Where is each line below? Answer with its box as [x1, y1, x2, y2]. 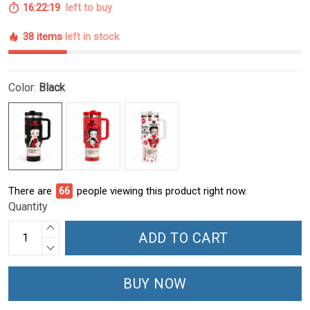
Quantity [8, 199, 48, 213]
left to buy [60, 1, 112, 15]
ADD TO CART [138, 229, 228, 246]
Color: [8, 81, 39, 95]
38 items [23, 30, 65, 44]
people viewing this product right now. [77, 184, 247, 197]
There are [8, 184, 52, 197]
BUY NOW [123, 275, 187, 292]
